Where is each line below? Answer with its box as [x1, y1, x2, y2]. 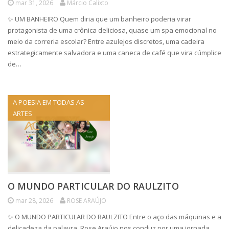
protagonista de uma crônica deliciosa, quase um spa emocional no [8, 26, 217, 35]
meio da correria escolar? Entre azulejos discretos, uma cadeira [8, 37, 204, 46]
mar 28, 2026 [15, 196, 53, 205]
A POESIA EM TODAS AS [13, 98, 84, 107]
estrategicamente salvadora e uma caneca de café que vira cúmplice [8, 48, 221, 57]
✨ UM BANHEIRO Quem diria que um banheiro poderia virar [8, 14, 191, 24]
